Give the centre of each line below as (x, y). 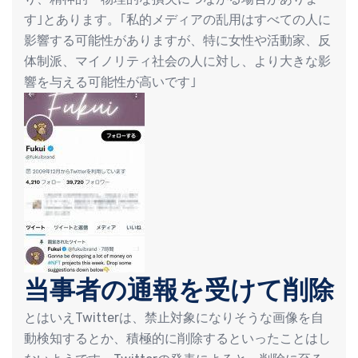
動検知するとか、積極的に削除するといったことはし (177, 338)
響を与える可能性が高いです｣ (110, 82)
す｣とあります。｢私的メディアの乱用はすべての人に (177, 19)
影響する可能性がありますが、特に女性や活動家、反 (177, 40)
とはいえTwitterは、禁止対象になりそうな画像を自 (174, 317)
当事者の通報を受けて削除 (179, 289)
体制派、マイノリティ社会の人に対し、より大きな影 (177, 61)
